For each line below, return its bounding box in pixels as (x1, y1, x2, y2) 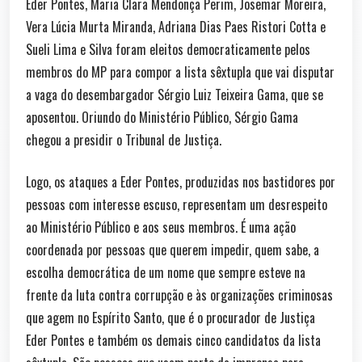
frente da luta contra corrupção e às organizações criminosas (26, 284, 333, 305)
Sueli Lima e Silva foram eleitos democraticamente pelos (26, 39, 310, 59)
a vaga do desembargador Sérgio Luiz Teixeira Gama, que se (26, 84, 323, 104)
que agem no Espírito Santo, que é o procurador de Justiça (26, 307, 315, 327)
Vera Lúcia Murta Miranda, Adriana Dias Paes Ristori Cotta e (26, 16, 326, 36)
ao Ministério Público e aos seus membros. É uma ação (26, 217, 296, 237)
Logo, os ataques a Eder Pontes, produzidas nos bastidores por (26, 171, 335, 192)
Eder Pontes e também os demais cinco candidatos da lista (26, 330, 321, 350)
